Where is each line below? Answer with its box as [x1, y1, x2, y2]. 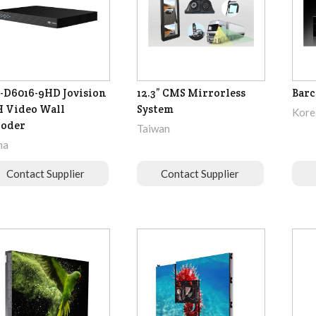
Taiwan [136, 122, 170, 135]
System [136, 102, 174, 116]
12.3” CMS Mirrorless [136, 86, 245, 100]
